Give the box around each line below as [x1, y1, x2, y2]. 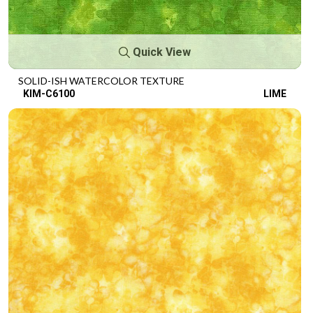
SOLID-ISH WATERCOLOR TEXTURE [18, 74, 184, 87]
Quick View [130, 45, 191, 59]
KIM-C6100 [23, 87, 75, 99]
